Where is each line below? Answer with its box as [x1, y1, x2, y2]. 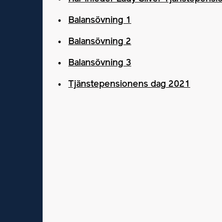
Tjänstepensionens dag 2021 [68, 80, 190, 88]
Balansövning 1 [68, 16, 131, 24]
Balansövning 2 [68, 38, 131, 46]
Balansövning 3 [68, 59, 131, 67]
